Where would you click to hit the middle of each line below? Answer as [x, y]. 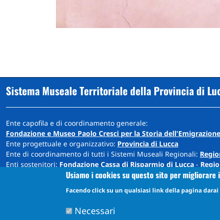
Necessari [95, 210]
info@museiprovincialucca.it [54, 192]
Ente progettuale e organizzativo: [62, 143]
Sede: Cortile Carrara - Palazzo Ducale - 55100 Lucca [91, 182]
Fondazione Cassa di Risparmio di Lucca [127, 164]
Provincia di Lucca [148, 143]
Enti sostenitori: [33, 164]
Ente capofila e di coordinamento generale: [77, 123]
